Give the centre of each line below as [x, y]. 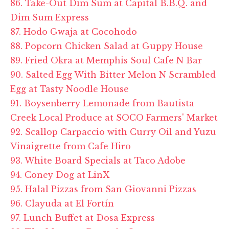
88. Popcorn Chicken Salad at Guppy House [107, 46]
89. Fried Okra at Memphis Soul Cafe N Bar [106, 60]
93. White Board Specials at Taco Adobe [98, 160]
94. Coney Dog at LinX [60, 175]
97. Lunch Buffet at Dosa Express [83, 217]
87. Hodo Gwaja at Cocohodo [74, 31]
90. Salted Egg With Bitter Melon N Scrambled [113, 74]
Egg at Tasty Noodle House [70, 89]
